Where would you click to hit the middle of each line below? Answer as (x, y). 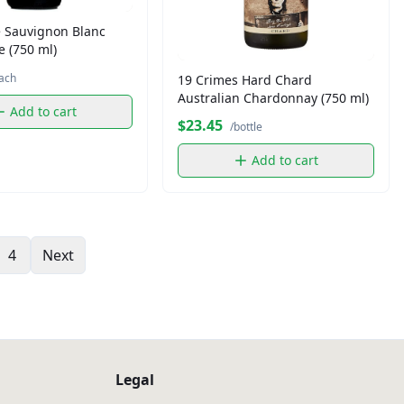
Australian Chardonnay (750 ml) (273, 98)
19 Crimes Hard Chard (245, 80)
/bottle (246, 127)
